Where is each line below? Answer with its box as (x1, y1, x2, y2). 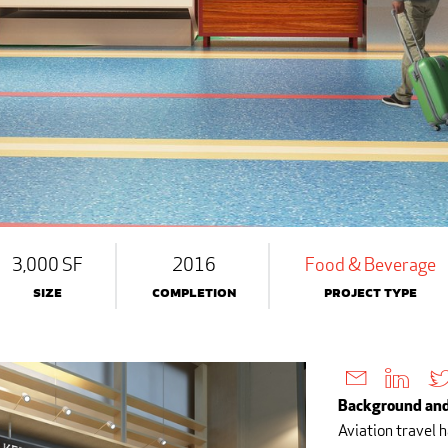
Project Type (324, 284, 418, 301)
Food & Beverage (305, 251, 437, 276)
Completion (151, 284, 237, 301)
